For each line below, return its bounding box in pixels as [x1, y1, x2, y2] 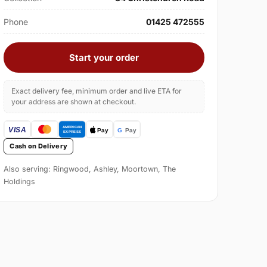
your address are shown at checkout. [11, 97, 136, 107]
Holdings [4, 177, 36, 187]
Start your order [69, 52, 139, 64]
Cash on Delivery [10, 142, 68, 151]
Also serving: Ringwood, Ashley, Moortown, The [4, 164, 176, 174]
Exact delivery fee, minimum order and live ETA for [11, 86, 182, 96]
